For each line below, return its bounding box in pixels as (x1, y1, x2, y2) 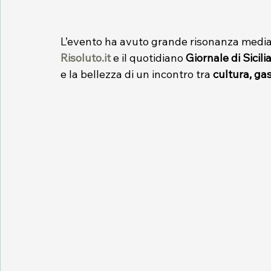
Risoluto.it (60, 51, 111, 65)
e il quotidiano (111, 51, 186, 65)
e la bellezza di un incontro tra (60, 67, 213, 82)
